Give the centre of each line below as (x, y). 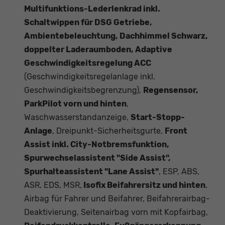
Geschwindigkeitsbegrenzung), (84, 90)
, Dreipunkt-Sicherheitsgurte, (108, 131)
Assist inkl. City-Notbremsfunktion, (97, 145)
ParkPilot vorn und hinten (75, 104)
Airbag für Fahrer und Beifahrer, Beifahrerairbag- (117, 199)
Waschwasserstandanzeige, (77, 118)
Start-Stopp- (158, 118)
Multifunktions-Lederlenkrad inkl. (92, 9)
